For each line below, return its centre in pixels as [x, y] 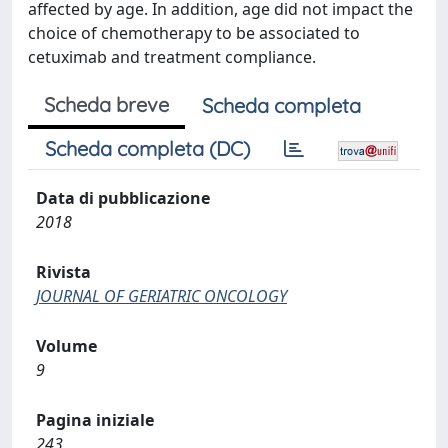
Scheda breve [106, 104]
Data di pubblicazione [123, 197]
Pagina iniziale [95, 419]
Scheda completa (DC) [147, 148]
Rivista [63, 271]
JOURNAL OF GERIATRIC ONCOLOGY [161, 295]
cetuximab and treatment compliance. [172, 56]
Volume [66, 345]
